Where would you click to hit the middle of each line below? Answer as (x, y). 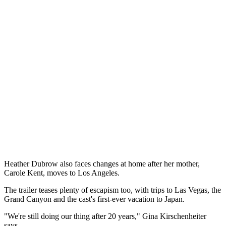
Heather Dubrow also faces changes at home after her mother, (102, 164)
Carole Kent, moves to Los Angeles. (62, 173)
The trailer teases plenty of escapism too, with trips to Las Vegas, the (112, 190)
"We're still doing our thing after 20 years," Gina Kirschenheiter (105, 216)
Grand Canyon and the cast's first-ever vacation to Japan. (94, 199)
